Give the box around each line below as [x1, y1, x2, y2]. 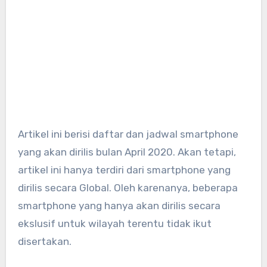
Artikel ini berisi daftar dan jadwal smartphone [17, 128, 24, 141]
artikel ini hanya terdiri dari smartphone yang [17, 164, 231, 176]
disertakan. [17, 235, 72, 248]
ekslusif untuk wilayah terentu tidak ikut [17, 218, 212, 230]
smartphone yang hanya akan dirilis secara [17, 200, 221, 212]
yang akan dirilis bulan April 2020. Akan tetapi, [17, 146, 236, 159]
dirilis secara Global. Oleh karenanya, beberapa [17, 182, 238, 194]
